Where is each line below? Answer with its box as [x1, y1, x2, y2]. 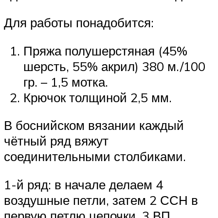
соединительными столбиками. [4, 148, 186, 164]
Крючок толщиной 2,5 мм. [23, 89, 172, 105]
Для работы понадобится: [4, 14, 154, 30]
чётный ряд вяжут [4, 133, 109, 149]
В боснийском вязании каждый [4, 117, 184, 133]
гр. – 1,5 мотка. [23, 73, 108, 90]
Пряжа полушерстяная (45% [23, 42, 187, 58]
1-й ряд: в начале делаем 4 [4, 176, 163, 192]
